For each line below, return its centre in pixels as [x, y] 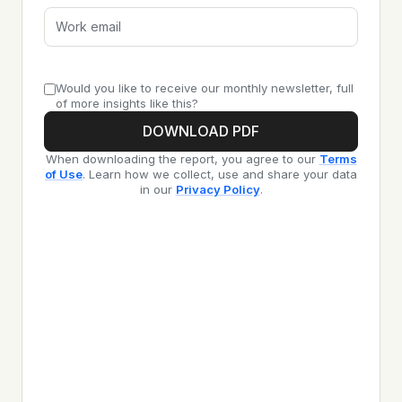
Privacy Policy [218, 190]
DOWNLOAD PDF [201, 131]
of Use [64, 175]
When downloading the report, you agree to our [180, 159]
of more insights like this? [127, 104]
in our [156, 190]
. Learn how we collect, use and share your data [220, 175]
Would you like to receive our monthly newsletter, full [205, 88]
